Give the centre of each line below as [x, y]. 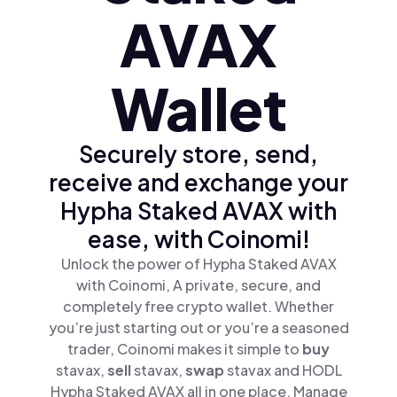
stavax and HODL [284, 370]
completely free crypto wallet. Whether [198, 306]
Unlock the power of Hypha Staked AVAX [198, 264]
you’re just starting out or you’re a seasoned [198, 327]
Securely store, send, [198, 154]
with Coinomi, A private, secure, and [198, 285]
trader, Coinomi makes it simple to [185, 349]
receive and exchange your [198, 182]
